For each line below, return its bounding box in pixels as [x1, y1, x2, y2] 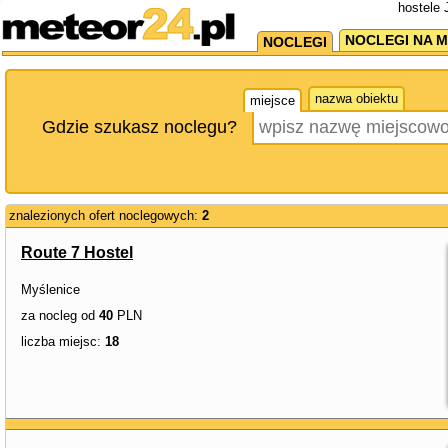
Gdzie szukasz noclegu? [42, 117, 237, 137]
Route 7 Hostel [21, 244, 133, 261]
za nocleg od [21, 308, 99, 323]
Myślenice [21, 282, 80, 297]
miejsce [250, 93, 295, 108]
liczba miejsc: [21, 334, 105, 349]
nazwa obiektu [315, 91, 398, 106]
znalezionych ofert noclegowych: [9, 208, 202, 223]
